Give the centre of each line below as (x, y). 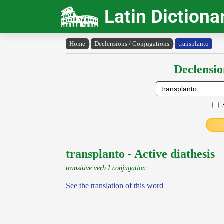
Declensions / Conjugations (132, 44)
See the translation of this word (115, 186)
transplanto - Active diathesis (140, 154)
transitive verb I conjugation (106, 168)
